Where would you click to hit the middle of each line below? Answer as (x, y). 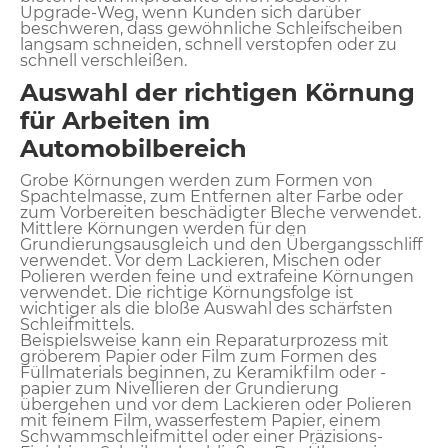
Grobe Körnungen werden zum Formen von (196, 180)
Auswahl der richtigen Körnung (217, 92)
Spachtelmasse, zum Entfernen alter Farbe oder (211, 196)
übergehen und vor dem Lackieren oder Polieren (216, 404)
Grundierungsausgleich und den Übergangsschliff (221, 244)
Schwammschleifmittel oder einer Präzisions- (201, 436)
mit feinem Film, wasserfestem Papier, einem (200, 420)
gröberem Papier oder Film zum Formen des (198, 356)
